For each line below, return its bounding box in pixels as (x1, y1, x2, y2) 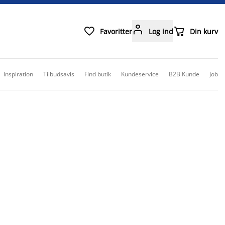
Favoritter (100, 26, 132, 36)
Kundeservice (121, 70, 159, 78)
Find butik (84, 70, 111, 78)
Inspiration (4, 70, 33, 78)
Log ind (149, 26, 173, 36)
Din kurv (190, 26, 218, 36)
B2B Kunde (169, 70, 199, 78)
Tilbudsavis (43, 70, 74, 78)
